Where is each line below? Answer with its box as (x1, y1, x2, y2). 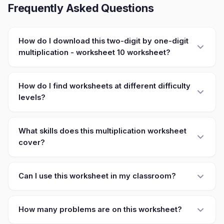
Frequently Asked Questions (8, 1, 154, 14)
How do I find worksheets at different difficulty (18, 81, 190, 90)
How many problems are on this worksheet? (18, 205, 182, 214)
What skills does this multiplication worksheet (18, 126, 186, 135)
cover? (18, 138, 45, 147)
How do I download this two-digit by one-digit (18, 36, 188, 45)
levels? (18, 93, 45, 102)
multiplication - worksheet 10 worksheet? (18, 48, 170, 57)
